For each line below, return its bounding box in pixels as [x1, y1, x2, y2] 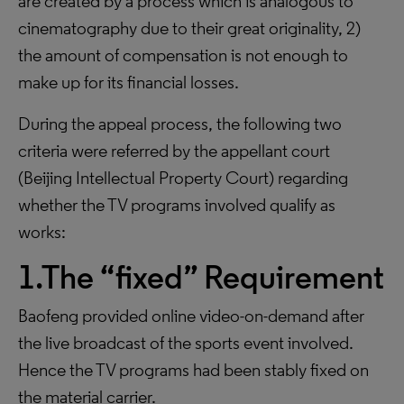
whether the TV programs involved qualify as [18, 194, 335, 216]
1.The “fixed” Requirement [18, 258, 384, 297]
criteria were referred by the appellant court [18, 140, 330, 161]
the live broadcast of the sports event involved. [18, 332, 353, 353]
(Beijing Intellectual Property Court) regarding [18, 167, 348, 188]
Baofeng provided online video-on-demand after [18, 305, 364, 326]
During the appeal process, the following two [18, 113, 342, 134]
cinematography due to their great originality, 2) [18, 17, 361, 39]
